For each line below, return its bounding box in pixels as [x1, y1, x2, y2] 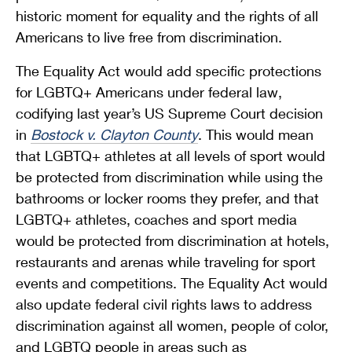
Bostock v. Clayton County [31, 125, 198, 143]
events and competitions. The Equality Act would [16, 273, 328, 291]
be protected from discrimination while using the [16, 167, 323, 185]
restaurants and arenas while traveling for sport [16, 252, 316, 270]
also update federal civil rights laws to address [16, 295, 312, 313]
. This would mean [198, 125, 313, 143]
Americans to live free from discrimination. [16, 27, 282, 46]
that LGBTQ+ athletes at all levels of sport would [16, 146, 325, 164]
